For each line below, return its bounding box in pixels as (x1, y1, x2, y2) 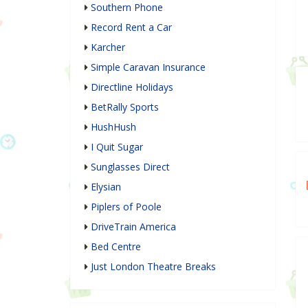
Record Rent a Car (91, 21, 172, 34)
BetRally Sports (91, 100, 159, 114)
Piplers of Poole (91, 200, 162, 214)
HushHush (91, 120, 136, 134)
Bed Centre (91, 240, 141, 254)
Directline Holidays (91, 80, 173, 94)
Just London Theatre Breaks (91, 260, 216, 274)
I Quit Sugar (91, 140, 143, 154)
